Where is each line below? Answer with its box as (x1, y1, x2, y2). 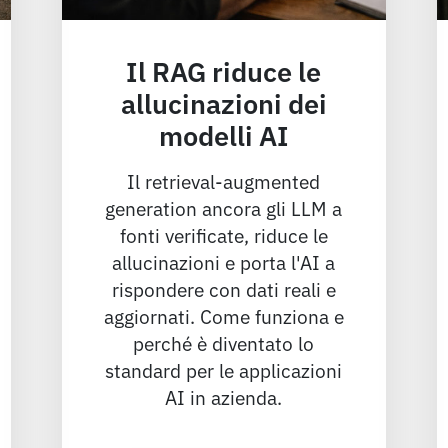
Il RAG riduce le (126, 50, 322, 89)
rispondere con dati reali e (111, 274, 336, 302)
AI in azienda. (165, 382, 283, 410)
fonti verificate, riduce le (119, 220, 328, 248)
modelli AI (158, 114, 289, 153)
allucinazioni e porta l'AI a (112, 247, 336, 275)
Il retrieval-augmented (127, 166, 321, 194)
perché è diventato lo (133, 328, 315, 356)
